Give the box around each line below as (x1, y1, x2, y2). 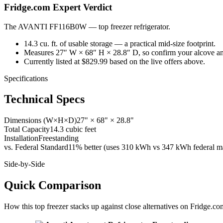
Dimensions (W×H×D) (4, 116, 77, 125)
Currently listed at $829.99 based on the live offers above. (24, 57, 205, 66)
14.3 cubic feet (50, 125, 96, 134)
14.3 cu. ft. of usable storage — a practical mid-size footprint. (24, 39, 216, 48)
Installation (4, 134, 38, 143)
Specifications (4, 74, 48, 83)
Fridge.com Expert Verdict (4, 1, 112, 12)
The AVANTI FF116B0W (4, 22, 89, 31)
